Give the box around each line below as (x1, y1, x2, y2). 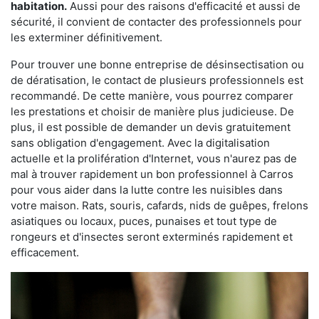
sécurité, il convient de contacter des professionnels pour (11, 15, 302, 29)
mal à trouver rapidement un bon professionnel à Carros (11, 167, 293, 182)
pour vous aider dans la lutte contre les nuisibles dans (11, 183, 283, 197)
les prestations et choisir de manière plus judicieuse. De (11, 105, 294, 119)
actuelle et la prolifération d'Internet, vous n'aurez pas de (11, 152, 297, 166)
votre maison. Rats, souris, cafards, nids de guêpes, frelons (11, 199, 308, 213)
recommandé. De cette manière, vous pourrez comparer (11, 89, 293, 103)
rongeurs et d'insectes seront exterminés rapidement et (11, 230, 293, 244)
